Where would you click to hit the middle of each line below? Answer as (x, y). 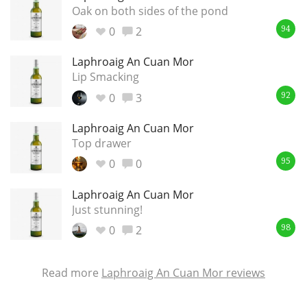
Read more (72, 273)
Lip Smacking (106, 77)
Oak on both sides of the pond (150, 11)
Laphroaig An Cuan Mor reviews (183, 273)
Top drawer (102, 144)
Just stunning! (107, 209)
